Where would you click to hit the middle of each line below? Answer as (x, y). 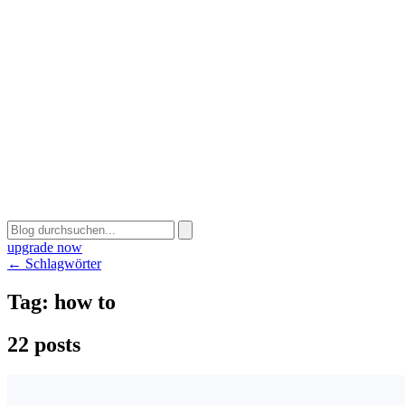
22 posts (44, 344)
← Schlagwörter (54, 264)
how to (85, 301)
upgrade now (45, 247)
